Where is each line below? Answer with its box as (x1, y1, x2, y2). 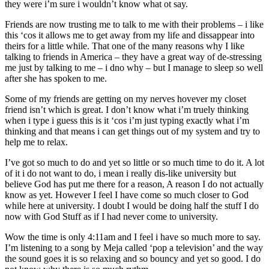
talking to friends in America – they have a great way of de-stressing (5, 52, 262, 62)
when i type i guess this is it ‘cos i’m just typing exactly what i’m (5, 115, 249, 126)
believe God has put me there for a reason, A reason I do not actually (5, 179, 264, 190)
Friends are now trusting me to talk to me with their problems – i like (5, 19, 264, 30)
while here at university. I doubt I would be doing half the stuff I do (5, 201, 259, 211)
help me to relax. (5, 137, 68, 148)
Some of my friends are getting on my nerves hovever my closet (5, 94, 246, 104)
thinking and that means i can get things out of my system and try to (5, 126, 260, 137)
